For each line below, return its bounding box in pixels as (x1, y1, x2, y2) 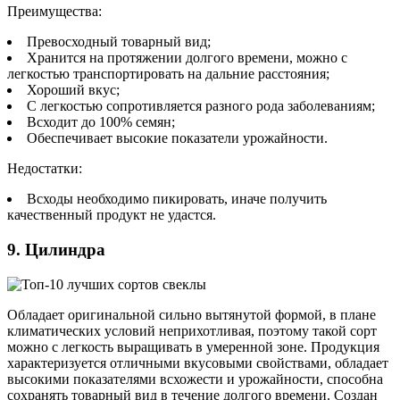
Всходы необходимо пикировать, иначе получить (27, 191, 327, 207)
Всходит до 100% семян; (27, 114, 175, 130)
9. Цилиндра (7, 240, 105, 260)
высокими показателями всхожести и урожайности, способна (7, 371, 383, 387)
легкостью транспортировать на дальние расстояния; (7, 66, 329, 82)
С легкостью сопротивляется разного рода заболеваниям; (27, 98, 375, 114)
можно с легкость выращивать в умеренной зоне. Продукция (7, 338, 379, 354)
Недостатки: (7, 161, 82, 177)
